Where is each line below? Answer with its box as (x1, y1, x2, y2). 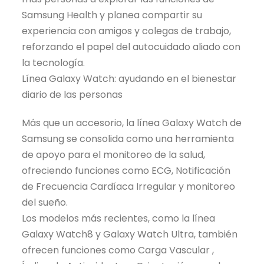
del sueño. (22, 195, 68, 209)
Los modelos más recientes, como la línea (22, 211, 216, 225)
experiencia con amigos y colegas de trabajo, (22, 24, 232, 38)
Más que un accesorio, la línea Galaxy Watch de (22, 115, 242, 130)
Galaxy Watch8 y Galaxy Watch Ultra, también (22, 227, 238, 241)
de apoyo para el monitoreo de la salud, (22, 147, 206, 161)
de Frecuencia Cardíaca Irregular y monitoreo (22, 179, 236, 193)
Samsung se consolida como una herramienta (22, 131, 235, 146)
